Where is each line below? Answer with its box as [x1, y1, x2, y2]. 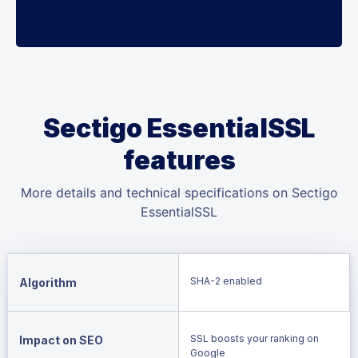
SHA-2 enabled [189, 274, 262, 287]
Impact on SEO [19, 332, 103, 347]
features [122, 144, 236, 176]
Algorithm [19, 275, 77, 289]
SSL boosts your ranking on [190, 332, 319, 344]
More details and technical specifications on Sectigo [20, 184, 338, 201]
